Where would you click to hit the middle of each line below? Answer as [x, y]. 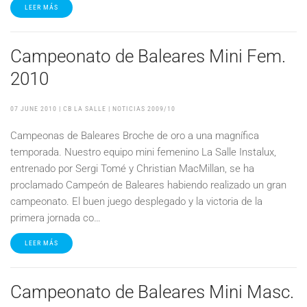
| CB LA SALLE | [85, 109]
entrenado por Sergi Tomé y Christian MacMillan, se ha [132, 169]
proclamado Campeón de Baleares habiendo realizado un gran [148, 185]
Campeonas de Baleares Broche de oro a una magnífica [135, 136]
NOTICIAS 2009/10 [144, 109]
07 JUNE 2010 [34, 109]
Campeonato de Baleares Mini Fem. [148, 56]
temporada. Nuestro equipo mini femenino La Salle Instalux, [143, 152]
